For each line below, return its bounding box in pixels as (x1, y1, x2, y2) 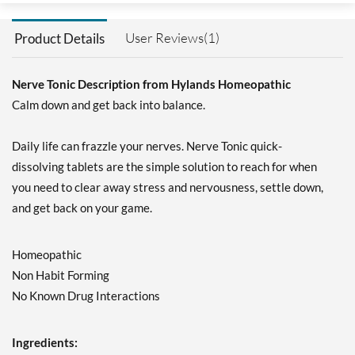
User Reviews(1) (125, 29, 219, 47)
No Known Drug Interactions (12, 288, 160, 303)
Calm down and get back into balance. (12, 97, 205, 113)
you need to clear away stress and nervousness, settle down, (12, 180, 323, 195)
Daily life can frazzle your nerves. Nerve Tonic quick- (12, 139, 282, 154)
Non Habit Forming (12, 268, 109, 283)
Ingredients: (12, 335, 78, 350)
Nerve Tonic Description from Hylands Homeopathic (12, 77, 291, 92)
